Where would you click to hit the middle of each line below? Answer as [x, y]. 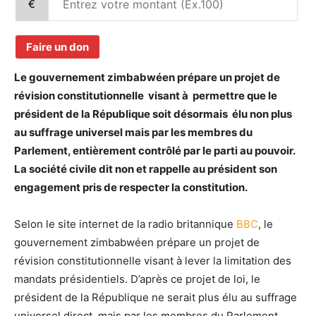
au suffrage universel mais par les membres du [133, 132]
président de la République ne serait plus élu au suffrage [156, 297]
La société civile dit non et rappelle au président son [146, 169]
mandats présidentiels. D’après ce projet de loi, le [137, 279]
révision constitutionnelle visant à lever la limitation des [153, 261]
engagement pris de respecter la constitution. [132, 187]
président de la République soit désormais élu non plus [153, 114]
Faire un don [57, 47]
